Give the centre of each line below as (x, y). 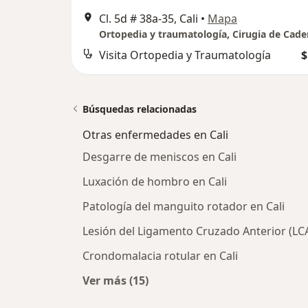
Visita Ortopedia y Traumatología (185, 55)
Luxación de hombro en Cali (155, 182)
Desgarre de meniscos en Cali (159, 157)
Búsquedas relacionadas (140, 109)
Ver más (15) (115, 281)
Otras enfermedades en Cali (155, 135)
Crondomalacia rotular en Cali (160, 256)
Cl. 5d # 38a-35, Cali (148, 19)
